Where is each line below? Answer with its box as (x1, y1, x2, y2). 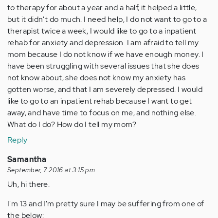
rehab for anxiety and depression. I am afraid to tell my (7, 37, 199, 48)
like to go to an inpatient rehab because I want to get (7, 96, 192, 107)
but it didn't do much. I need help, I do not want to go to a (7, 14, 207, 25)
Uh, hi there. (7, 179, 50, 190)
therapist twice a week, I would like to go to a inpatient (7, 26, 197, 36)
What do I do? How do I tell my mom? (7, 119, 136, 130)
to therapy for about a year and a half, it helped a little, (7, 2, 197, 13)
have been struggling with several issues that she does (7, 61, 200, 72)
